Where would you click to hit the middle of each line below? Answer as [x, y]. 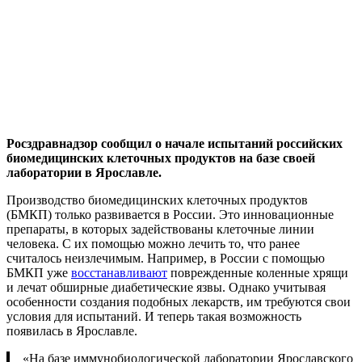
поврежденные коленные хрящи [258, 272]
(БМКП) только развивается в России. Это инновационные [170, 214]
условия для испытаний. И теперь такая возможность [154, 316]
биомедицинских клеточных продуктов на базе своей [161, 158]
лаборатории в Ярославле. [84, 172]
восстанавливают [119, 272]
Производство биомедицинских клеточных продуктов [157, 200]
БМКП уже [39, 272]
